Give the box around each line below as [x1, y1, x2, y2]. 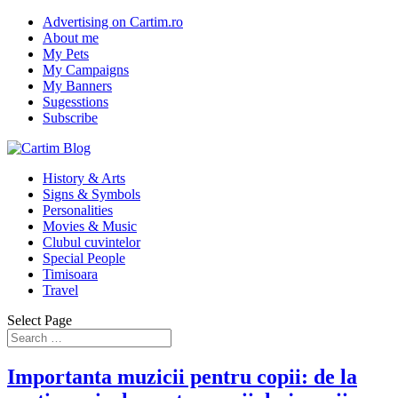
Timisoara [43, 267, 98, 282]
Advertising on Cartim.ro [43, 14, 183, 29]
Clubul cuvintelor [43, 235, 140, 250]
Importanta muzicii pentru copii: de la [7, 364, 357, 388]
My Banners [43, 78, 112, 93]
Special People [43, 251, 125, 266]
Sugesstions [43, 94, 108, 109]
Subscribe [43, 110, 98, 125]
